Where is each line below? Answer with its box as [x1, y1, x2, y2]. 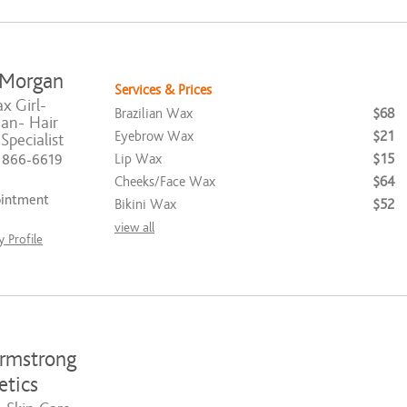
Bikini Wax [114, 195, 176, 213]
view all [114, 219, 154, 235]
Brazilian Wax [114, 104, 193, 122]
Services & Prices [114, 81, 212, 98]
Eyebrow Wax [114, 127, 194, 144]
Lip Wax [114, 150, 162, 167]
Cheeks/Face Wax [114, 173, 215, 190]
